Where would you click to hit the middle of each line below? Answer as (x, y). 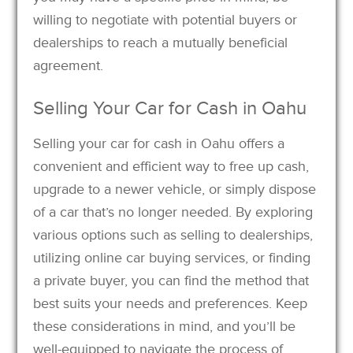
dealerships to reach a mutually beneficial (161, 42)
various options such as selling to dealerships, (173, 234)
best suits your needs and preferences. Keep (171, 303)
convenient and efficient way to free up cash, (171, 166)
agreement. (69, 65)
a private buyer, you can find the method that (171, 280)
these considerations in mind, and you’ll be (165, 326)
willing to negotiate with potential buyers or (165, 19)
